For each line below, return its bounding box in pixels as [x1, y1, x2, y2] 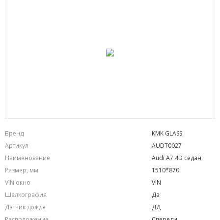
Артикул [5, 141, 28, 150]
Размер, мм [5, 166, 38, 174]
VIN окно [5, 178, 30, 187]
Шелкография [5, 191, 47, 199]
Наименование [5, 154, 50, 162]
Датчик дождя [5, 203, 46, 211]
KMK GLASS [152, 129, 182, 137]
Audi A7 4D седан [152, 154, 201, 162]
